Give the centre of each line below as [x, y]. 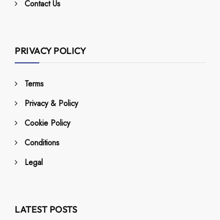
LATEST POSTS [46, 210]
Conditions [42, 143]
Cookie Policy [47, 123]
